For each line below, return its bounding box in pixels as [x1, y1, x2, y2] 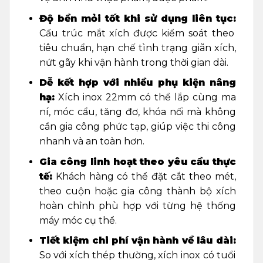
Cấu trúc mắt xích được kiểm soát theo [39, 27, 235, 39]
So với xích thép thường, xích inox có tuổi [39, 249, 236, 261]
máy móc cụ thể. [39, 214, 117, 226]
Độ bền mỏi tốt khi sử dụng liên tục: [39, 12, 236, 24]
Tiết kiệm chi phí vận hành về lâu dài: [39, 235, 236, 247]
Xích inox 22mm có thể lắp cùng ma [54, 92, 236, 103]
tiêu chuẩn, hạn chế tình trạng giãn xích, [39, 42, 236, 53]
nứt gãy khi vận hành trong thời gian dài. [39, 56, 228, 68]
